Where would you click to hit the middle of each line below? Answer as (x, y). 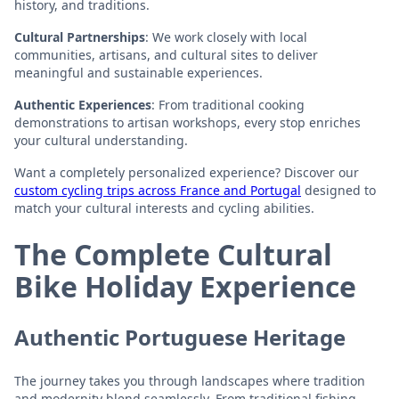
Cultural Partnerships (80, 37)
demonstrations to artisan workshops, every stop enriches (187, 122)
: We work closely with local (226, 37)
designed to (338, 190)
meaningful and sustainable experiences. (138, 72)
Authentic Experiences (83, 104)
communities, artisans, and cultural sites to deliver (166, 54)
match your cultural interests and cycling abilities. (164, 208)
